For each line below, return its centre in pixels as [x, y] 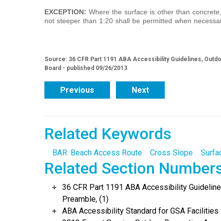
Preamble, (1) [85, 199]
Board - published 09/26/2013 [86, 68]
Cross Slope [171, 153]
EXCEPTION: [66, 12]
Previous [77, 90]
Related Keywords [108, 134]
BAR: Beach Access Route [97, 153]
